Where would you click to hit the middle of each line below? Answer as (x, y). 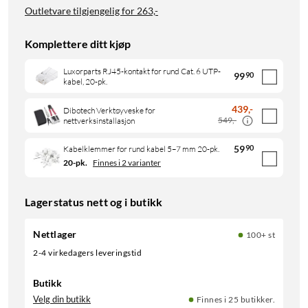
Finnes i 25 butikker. (235, 300)
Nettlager (55, 234)
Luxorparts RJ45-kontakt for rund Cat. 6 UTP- (142, 71)
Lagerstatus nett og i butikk (94, 202)
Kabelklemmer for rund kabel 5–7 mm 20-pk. (141, 149)
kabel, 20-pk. (85, 81)
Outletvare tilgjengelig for (80, 11)
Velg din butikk (62, 299)
